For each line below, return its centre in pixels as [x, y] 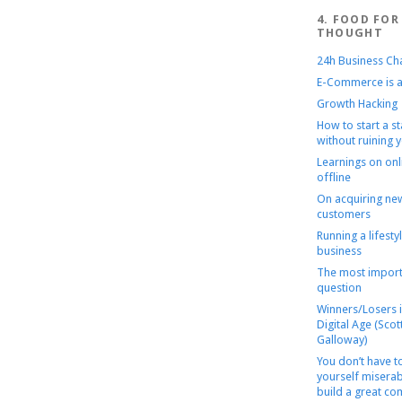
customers [343, 214]
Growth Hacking [357, 103]
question [339, 287]
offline [333, 177]
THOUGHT [350, 32]
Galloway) [342, 339]
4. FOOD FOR [358, 19]
